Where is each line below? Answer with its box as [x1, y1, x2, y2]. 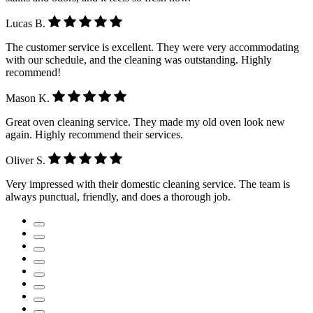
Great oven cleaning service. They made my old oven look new [6, 116, 285, 129]
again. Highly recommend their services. [6, 129, 183, 141]
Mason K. [6, 92, 52, 105]
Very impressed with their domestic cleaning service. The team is [6, 178, 290, 191]
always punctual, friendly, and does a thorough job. [6, 191, 231, 203]
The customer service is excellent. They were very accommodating [6, 41, 299, 53]
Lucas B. [6, 17, 48, 29]
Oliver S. [6, 154, 48, 167]
